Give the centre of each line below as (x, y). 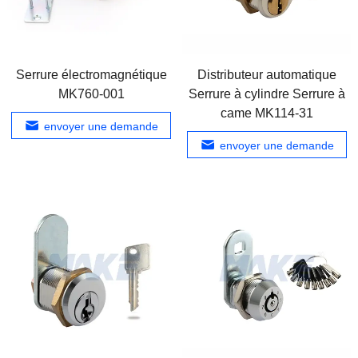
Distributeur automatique (267, 74)
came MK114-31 (267, 113)
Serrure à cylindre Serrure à (267, 93)
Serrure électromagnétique (91, 74)
